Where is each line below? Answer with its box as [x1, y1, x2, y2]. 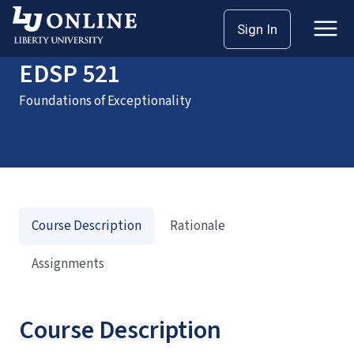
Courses [54, 13, 100, 32]
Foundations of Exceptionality [19, 92, 191, 111]
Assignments [32, 254, 104, 273]
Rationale [170, 217, 225, 235]
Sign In [237, 21, 277, 37]
